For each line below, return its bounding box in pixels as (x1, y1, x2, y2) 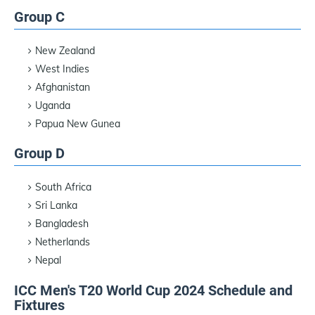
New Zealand (35, 44, 95, 57)
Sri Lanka (35, 199, 77, 212)
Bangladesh (35, 217, 89, 231)
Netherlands (35, 236, 90, 249)
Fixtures (14, 296, 65, 314)
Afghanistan (35, 80, 90, 94)
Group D (14, 145, 65, 162)
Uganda (35, 98, 70, 112)
